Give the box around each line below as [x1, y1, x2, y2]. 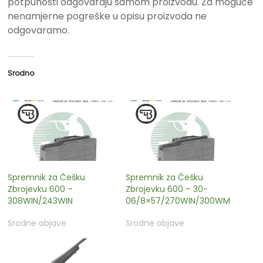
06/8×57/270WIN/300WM [125, 195, 230, 207]
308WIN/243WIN [8, 195, 73, 207]
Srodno [8, 68, 35, 78]
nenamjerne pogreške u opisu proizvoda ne [8, 9, 207, 23]
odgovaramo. [8, 23, 70, 37]
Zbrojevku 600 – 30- [125, 183, 208, 195]
